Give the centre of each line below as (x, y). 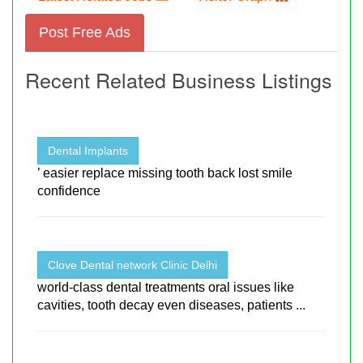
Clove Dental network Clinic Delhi (132, 265)
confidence (69, 190)
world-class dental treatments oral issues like (166, 287)
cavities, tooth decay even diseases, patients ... (171, 305)
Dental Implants (88, 150)
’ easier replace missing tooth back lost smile (165, 173)
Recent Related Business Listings (179, 79)
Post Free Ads (85, 32)
